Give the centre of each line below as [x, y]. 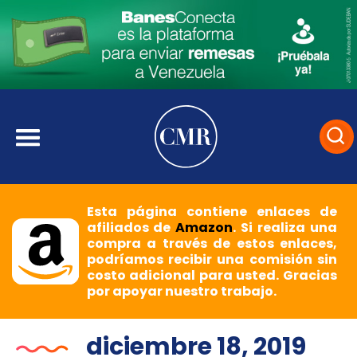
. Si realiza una [285, 228]
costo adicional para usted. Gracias [212, 276]
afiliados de [131, 228]
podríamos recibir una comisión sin [212, 260]
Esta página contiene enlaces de [212, 212]
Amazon [204, 228]
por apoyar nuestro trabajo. [181, 292]
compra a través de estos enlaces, [212, 244]
